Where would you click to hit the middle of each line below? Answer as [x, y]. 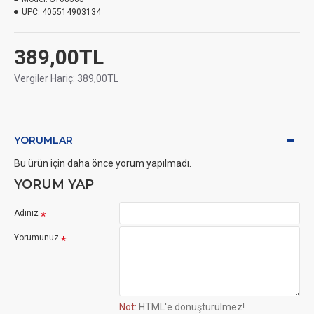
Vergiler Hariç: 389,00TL [66, 78]
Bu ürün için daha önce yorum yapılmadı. [103, 163]
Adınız [26, 213]
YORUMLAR [43, 140]
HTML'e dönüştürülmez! [191, 307]
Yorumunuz [36, 238]
